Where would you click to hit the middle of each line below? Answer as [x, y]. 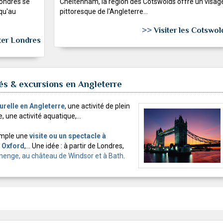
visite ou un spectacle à [68, 136]
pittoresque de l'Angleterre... [104, 11]
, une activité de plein [97, 106]
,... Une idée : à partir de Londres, [74, 146]
